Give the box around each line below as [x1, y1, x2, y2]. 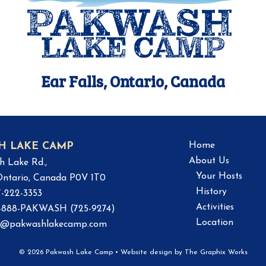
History [196, 187, 227, 197]
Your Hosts [196, 172, 243, 182]
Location [196, 218, 234, 228]
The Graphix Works [184, 249, 248, 256]
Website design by [120, 249, 185, 256]
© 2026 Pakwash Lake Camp [18, 249, 115, 256]
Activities [196, 202, 235, 213]
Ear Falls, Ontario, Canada [41, 71, 225, 92]
